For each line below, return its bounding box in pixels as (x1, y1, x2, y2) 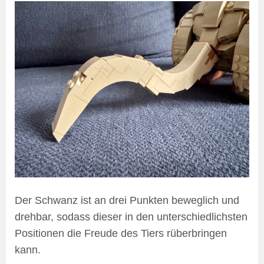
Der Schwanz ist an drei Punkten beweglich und (15, 194, 239, 206)
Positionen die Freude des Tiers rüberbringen (15, 227, 227, 239)
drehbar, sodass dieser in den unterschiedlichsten (15, 210, 247, 223)
